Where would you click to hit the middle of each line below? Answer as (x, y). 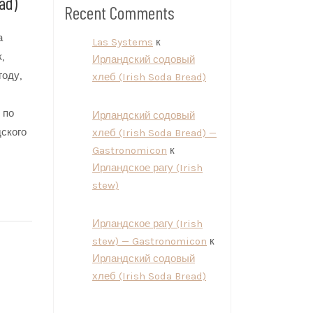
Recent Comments (119, 12)
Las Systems (123, 42)
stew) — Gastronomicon (150, 241)
